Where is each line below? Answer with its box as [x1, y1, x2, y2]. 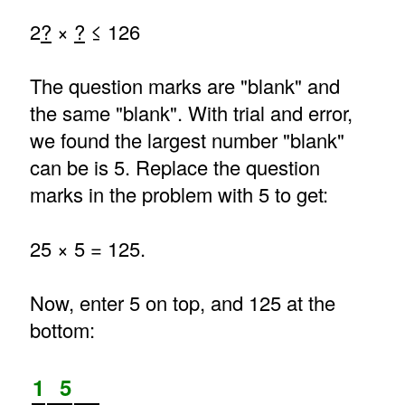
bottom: [29, 316, 95, 344]
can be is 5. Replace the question [29, 153, 320, 182]
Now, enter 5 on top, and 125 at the [29, 288, 335, 317]
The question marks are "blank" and [29, 71, 340, 100]
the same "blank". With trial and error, [29, 99, 353, 127]
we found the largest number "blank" [29, 126, 344, 155]
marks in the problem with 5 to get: [29, 180, 328, 209]
